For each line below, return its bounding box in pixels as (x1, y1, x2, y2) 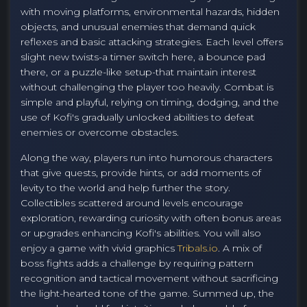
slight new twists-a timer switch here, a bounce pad (21, 51, 265, 63)
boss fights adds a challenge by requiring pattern (21, 257, 254, 269)
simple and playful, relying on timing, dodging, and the (21, 96, 279, 108)
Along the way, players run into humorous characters (21, 151, 272, 164)
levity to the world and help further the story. (21, 182, 230, 194)
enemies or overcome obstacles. (21, 126, 179, 138)
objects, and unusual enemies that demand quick (21, 21, 256, 33)
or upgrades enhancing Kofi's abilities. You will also (21, 227, 261, 239)
